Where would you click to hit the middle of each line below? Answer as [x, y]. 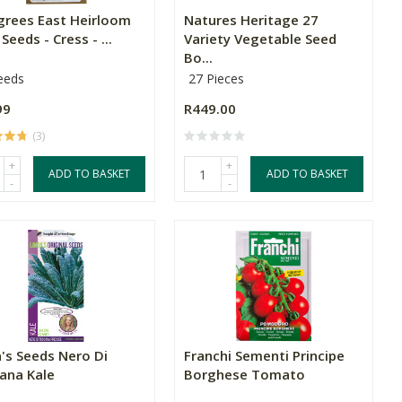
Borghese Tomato [245, 374]
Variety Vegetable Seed [261, 39]
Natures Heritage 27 [252, 20]
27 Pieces [217, 79]
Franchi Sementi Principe [265, 355]
